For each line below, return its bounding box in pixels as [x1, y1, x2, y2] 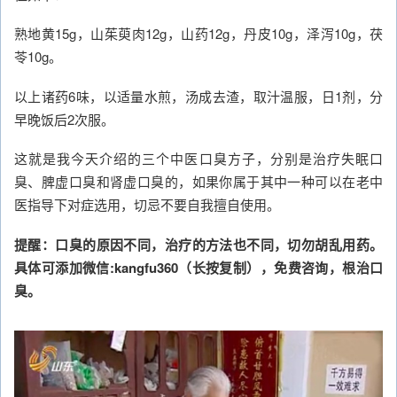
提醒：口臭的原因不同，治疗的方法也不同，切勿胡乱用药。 [14, 234, 383, 254]
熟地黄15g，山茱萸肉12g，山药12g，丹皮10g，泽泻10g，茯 [14, 24, 383, 43]
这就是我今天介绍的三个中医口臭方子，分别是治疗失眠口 [14, 149, 383, 167]
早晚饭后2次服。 [14, 109, 114, 128]
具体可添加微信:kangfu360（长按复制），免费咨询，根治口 [14, 257, 383, 277]
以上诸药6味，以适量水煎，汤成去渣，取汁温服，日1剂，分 [14, 86, 383, 105]
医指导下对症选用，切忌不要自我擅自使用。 [14, 195, 280, 214]
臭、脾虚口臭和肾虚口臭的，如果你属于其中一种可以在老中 [14, 172, 383, 191]
